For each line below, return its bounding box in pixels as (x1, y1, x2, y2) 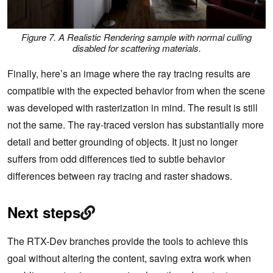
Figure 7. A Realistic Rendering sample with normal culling (21, 30, 252, 43)
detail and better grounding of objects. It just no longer (7, 135, 238, 149)
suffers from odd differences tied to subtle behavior (7, 152, 225, 166)
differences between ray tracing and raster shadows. (7, 169, 232, 183)
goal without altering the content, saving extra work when (7, 251, 251, 266)
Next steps (7, 202, 80, 223)
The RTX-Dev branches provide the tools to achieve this (7, 234, 248, 249)
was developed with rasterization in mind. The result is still (7, 101, 258, 115)
